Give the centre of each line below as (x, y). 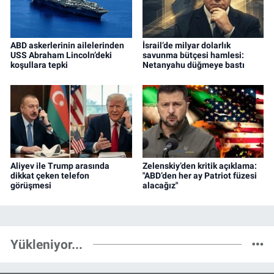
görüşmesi (31, 185)
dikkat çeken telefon (50, 175)
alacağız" (160, 185)
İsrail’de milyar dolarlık (186, 45)
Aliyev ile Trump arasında (60, 165)
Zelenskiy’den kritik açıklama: (199, 165)
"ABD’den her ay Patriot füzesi (199, 175)
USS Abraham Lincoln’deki (61, 55)
